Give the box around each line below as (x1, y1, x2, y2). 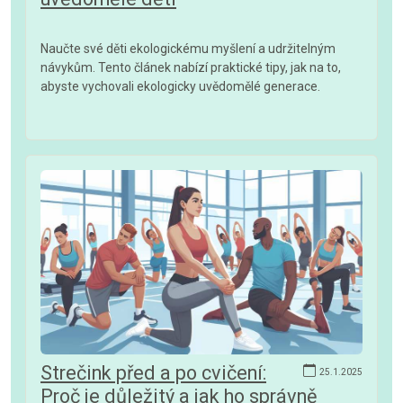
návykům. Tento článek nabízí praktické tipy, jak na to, (40, 60, 341, 76)
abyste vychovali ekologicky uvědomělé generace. (40, 79, 320, 94)
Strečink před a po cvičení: (40, 361, 266, 384)
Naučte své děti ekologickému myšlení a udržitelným (40, 41, 336, 57)
